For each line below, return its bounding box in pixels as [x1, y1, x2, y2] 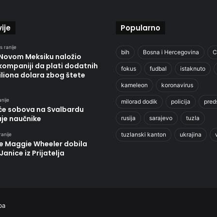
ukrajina [180, 131, 201, 138]
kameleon [121, 81, 148, 89]
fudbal [150, 65, 167, 72]
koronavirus [161, 81, 193, 89]
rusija [121, 114, 136, 122]
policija [171, 98, 190, 105]
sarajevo [149, 114, 172, 122]
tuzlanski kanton [121, 131, 166, 138]
